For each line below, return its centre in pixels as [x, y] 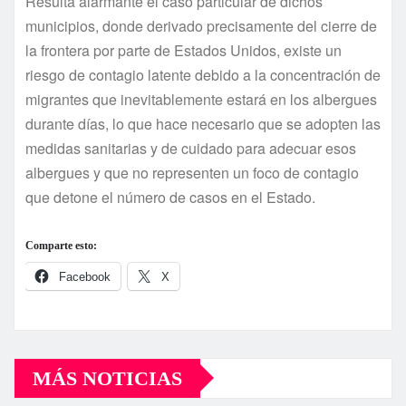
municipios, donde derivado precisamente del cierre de [201, 25]
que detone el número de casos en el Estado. [170, 197]
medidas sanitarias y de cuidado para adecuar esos [191, 148]
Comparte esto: [61, 245]
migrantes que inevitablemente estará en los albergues [201, 99]
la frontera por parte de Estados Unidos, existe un [184, 50]
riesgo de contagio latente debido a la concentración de [203, 74]
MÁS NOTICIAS [107, 378]
